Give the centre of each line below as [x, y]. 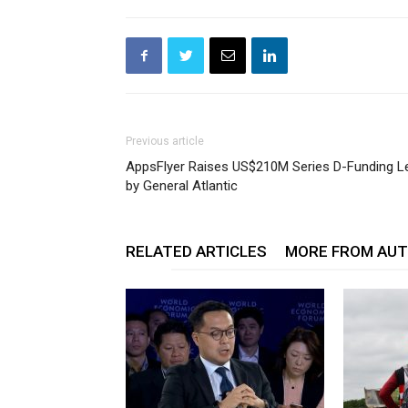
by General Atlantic [182, 186]
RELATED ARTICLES [196, 251]
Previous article [165, 141]
